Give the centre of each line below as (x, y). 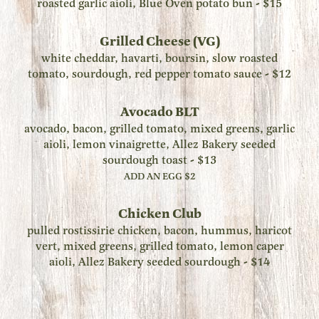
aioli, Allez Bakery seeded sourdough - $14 (159, 262)
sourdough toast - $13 (159, 160)
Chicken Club (159, 214)
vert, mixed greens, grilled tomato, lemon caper (159, 246)
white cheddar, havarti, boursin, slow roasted (159, 58)
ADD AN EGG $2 (159, 177)
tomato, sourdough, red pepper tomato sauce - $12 (159, 74)
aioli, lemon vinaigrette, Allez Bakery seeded (159, 145)
